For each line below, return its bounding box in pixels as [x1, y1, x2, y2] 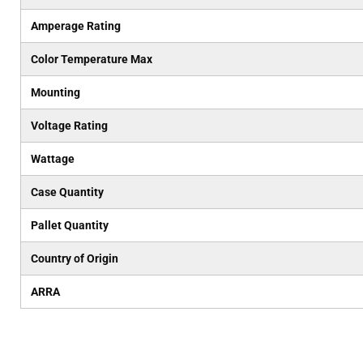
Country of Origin [30, 252, 118, 265]
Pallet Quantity [30, 219, 109, 232]
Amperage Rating [30, 19, 121, 32]
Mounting [30, 86, 80, 99]
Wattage [30, 152, 75, 165]
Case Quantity [30, 186, 104, 199]
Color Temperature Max [30, 53, 152, 66]
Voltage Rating [30, 119, 108, 132]
